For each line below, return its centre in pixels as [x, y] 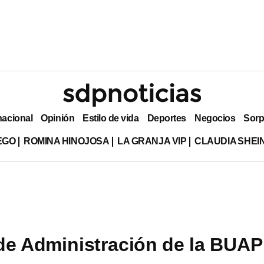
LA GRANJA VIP [152, 141]
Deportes [166, 118]
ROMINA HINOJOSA [67, 141]
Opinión [58, 118]
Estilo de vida [111, 118]
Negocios [215, 118]
